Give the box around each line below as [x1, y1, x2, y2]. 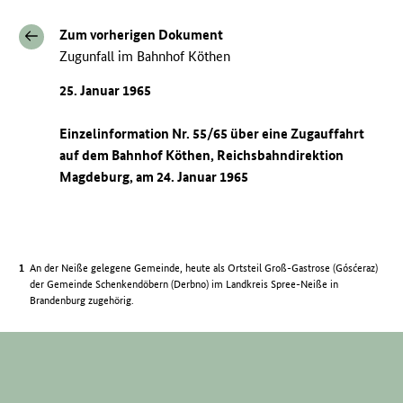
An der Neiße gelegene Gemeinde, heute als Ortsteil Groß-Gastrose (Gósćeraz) [30, 260, 379, 274]
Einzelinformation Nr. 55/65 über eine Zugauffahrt [59, 124, 365, 142]
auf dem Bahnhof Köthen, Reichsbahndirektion [59, 146, 345, 164]
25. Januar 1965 [59, 81, 152, 99]
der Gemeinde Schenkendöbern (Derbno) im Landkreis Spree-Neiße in [30, 276, 339, 291]
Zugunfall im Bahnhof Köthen [59, 47, 231, 65]
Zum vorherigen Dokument [59, 25, 224, 43]
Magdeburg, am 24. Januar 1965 [59, 167, 249, 185]
